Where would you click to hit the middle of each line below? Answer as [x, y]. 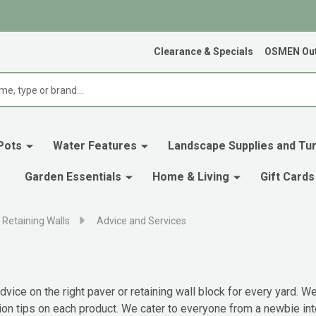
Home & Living [191, 177]
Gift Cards [287, 177]
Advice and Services [141, 221]
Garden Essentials [73, 177]
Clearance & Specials [203, 51]
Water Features [95, 146]
